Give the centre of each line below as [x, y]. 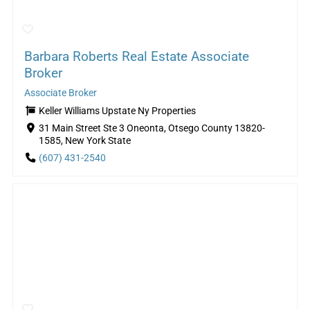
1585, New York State [84, 141]
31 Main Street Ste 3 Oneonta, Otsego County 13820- [152, 129]
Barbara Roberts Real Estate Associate [136, 57]
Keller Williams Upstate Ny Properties [117, 111]
